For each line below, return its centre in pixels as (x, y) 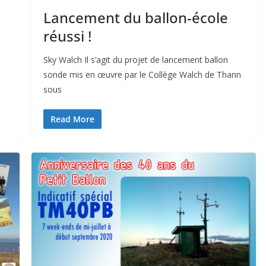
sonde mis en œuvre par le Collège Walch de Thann (142, 75)
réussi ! (67, 36)
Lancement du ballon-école (135, 18)
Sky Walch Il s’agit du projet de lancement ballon (135, 60)
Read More (72, 119)
